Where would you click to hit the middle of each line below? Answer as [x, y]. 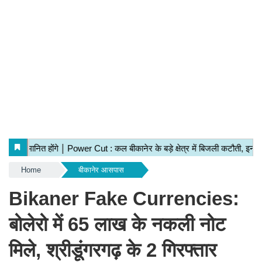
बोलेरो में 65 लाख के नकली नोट [117, 224]
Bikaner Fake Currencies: [124, 199]
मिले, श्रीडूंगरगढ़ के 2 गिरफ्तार [113, 250]
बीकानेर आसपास [101, 170]
